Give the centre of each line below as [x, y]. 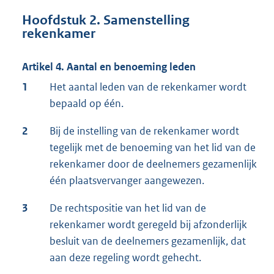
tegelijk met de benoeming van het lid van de [153, 148]
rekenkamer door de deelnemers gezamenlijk [153, 164]
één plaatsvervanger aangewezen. [127, 181]
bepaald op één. [87, 104]
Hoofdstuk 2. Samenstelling [106, 20]
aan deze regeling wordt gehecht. [125, 258]
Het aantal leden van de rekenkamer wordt [148, 87]
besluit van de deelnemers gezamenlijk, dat [148, 241]
